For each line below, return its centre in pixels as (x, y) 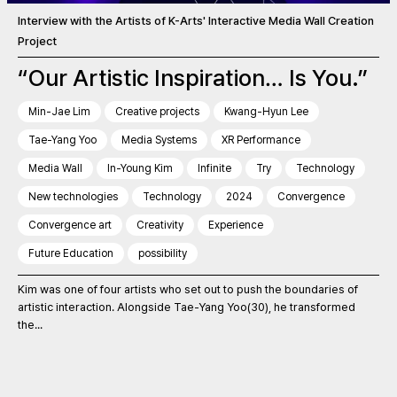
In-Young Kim (140, 169)
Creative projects (157, 112)
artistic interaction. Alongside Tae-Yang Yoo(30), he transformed (187, 307)
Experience (236, 226)
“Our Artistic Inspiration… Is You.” (193, 78)
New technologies (73, 197)
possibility (163, 254)
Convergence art (70, 226)
